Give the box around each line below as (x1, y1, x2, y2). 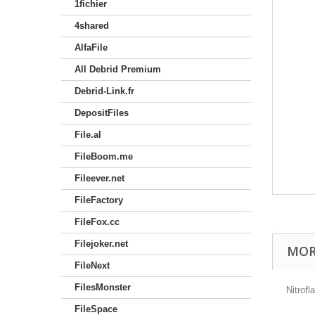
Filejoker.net (75, 238, 128, 249)
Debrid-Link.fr (75, 86, 134, 96)
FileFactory (75, 195, 123, 205)
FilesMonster (75, 282, 131, 292)
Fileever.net (75, 173, 124, 184)
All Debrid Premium (75, 64, 161, 75)
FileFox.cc (75, 217, 120, 227)
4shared (75, 20, 109, 31)
